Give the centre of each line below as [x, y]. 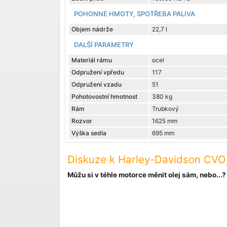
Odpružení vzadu [97, 85]
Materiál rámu [92, 60]
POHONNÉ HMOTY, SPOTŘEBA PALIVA [135, 14]
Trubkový [165, 109]
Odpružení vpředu [98, 72]
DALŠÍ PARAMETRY [104, 45]
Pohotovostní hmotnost [104, 97]
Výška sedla [89, 133]
